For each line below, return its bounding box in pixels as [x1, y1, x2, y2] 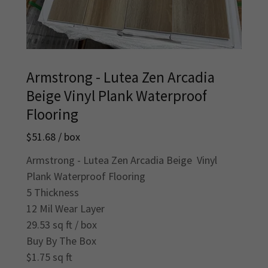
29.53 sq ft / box [26, 218, 97, 232]
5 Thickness [26, 185, 79, 200]
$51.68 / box [26, 130, 80, 144]
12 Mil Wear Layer [26, 202, 105, 216]
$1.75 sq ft [26, 250, 72, 264]
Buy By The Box [26, 234, 96, 248]
